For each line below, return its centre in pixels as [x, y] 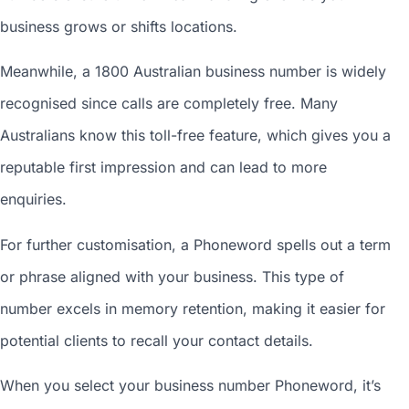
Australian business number [227, 72]
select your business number [172, 386]
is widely [354, 72]
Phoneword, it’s [325, 386]
